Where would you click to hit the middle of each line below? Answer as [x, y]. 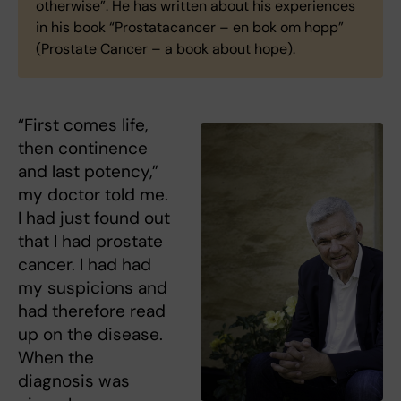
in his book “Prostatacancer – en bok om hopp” [190, 28]
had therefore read [92, 311]
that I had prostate [90, 242]
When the [56, 358]
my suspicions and [93, 288]
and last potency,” [88, 172]
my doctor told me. [93, 195]
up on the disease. [90, 335]
